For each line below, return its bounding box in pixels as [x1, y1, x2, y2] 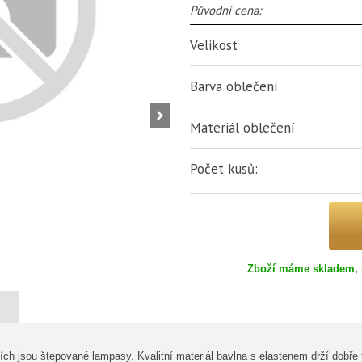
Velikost [190, 36, 238, 54]
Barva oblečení [190, 78, 278, 95]
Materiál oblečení [190, 119, 295, 137]
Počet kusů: [190, 160, 258, 178]
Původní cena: [190, 2, 261, 18]
